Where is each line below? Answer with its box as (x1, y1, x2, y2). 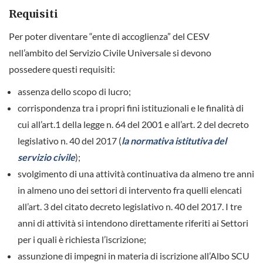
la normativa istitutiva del (122, 135, 227, 147)
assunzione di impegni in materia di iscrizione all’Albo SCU (18, 250, 249, 262)
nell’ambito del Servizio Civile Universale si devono (9, 47, 211, 59)
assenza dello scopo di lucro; (18, 86, 131, 97)
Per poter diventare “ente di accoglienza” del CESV (9, 31, 210, 42)
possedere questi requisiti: (9, 63, 115, 75)
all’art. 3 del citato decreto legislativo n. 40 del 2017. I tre (18, 201, 242, 213)
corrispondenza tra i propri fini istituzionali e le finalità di (18, 102, 244, 114)
